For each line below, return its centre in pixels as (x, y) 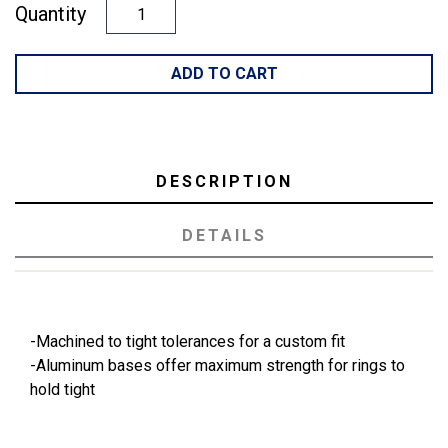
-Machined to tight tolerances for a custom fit (187, 342)
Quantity (50, 14)
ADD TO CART (224, 74)
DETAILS (224, 236)
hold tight (62, 390)
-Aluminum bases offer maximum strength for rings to (217, 366)
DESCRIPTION (224, 182)
